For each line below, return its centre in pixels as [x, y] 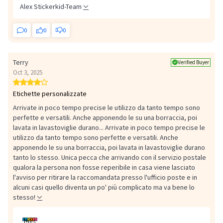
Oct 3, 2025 [28, 73]
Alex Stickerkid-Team [51, 7]
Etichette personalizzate [50, 94]
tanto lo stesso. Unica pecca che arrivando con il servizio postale [110, 158]
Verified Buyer [193, 62]
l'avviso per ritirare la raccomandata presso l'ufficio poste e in [105, 177]
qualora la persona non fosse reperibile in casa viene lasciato [104, 167]
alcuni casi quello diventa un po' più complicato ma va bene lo [104, 187]
